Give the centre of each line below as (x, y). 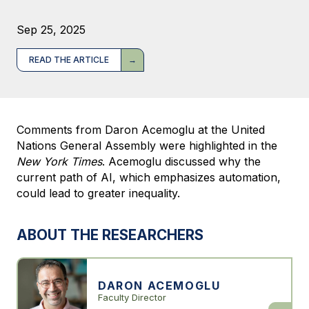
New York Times (59, 161)
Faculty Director (132, 298)
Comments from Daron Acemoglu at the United (141, 129)
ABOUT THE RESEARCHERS (110, 235)
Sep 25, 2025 (51, 30)
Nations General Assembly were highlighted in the (147, 145)
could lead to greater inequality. (98, 193)
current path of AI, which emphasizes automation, (149, 177)
